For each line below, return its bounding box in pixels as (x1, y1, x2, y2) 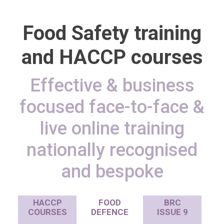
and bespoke (60, 161, 163, 182)
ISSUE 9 (156, 207, 188, 217)
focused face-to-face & (19, 96, 204, 117)
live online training (39, 118, 184, 139)
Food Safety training (22, 21, 201, 45)
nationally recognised (26, 139, 197, 160)
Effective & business (29, 75, 194, 96)
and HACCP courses (21, 45, 203, 69)
